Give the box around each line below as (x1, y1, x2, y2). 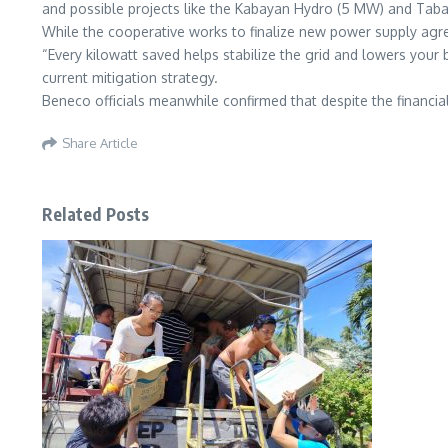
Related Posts (42, 203, 150, 225)
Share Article (62, 134, 138, 151)
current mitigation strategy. (42, 69, 218, 86)
